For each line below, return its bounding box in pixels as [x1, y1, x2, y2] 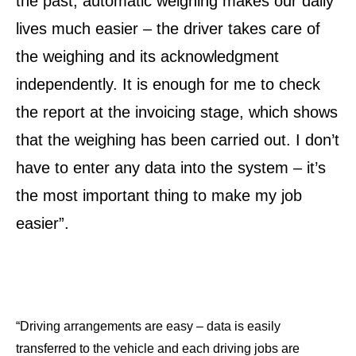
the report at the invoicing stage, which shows [16, 103, 338, 121]
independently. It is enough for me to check [16, 75, 320, 93]
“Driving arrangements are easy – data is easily [16, 319, 281, 333]
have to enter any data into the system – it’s [16, 158, 326, 176]
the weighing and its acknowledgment [16, 47, 279, 65]
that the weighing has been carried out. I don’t [16, 130, 339, 149]
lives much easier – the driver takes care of [16, 19, 320, 37]
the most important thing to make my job [16, 186, 302, 204]
